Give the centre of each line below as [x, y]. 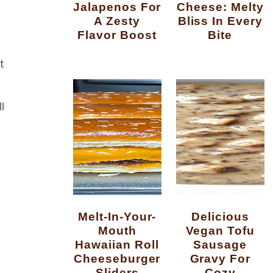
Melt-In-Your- [83, 216]
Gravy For [220, 258]
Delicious [196, 216]
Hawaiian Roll [117, 244]
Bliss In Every [220, 20]
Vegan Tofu [220, 230]
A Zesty [117, 20]
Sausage [220, 244]
